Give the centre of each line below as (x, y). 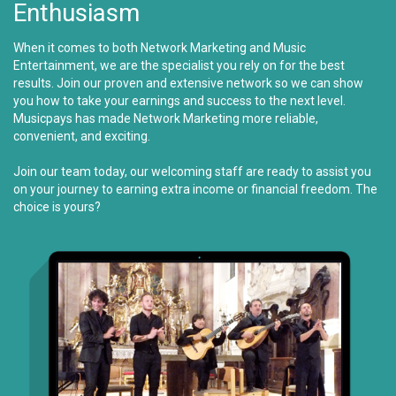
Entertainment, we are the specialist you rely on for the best (179, 65)
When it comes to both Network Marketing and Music (160, 47)
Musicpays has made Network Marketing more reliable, (166, 118)
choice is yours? (57, 206)
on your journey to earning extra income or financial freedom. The (195, 189)
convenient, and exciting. (82, 136)
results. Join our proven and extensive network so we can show (188, 83)
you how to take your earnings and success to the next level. (179, 100)
